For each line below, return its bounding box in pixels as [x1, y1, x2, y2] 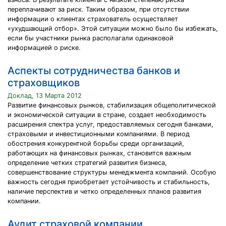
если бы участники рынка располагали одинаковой [8, 34, 174, 42]
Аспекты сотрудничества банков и [8, 65, 180, 77]
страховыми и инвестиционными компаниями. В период [8, 130, 190, 138]
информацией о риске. [8, 44, 81, 51]
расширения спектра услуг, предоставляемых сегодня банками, [8, 121, 213, 128]
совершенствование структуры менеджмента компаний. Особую [8, 168, 216, 176]
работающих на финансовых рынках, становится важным [8, 149, 191, 157]
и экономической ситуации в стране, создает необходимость [8, 111, 206, 119]
